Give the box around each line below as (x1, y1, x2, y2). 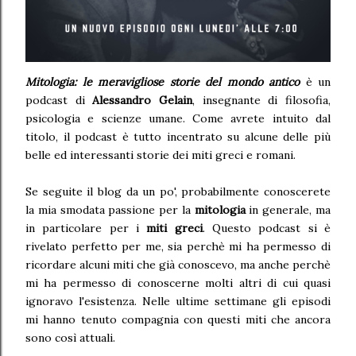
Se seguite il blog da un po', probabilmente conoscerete (25, 184, 331, 199)
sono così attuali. (25, 331, 115, 346)
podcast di (25, 93, 93, 108)
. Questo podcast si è (202, 221, 331, 236)
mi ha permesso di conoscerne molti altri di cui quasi (25, 276, 331, 291)
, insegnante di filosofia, (192, 93, 331, 108)
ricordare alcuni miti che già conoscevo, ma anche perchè (25, 257, 331, 273)
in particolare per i (25, 221, 147, 236)
